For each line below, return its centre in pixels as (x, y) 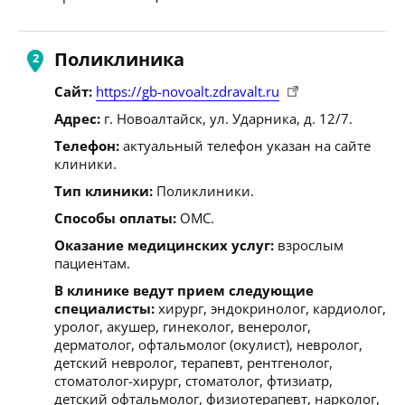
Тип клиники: (104, 190)
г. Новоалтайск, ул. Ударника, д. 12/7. (226, 118)
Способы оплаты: (115, 217)
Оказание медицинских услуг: (164, 245)
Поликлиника (119, 59)
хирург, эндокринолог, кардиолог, (270, 308)
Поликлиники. (203, 190)
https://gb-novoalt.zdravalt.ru (188, 91)
